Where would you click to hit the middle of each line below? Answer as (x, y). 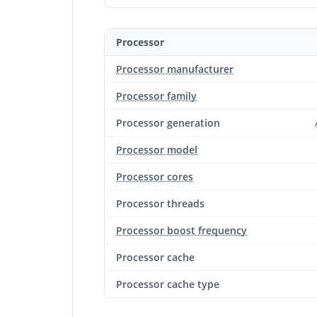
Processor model (157, 150)
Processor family (156, 96)
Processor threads (160, 203)
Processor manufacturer (175, 69)
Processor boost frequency (181, 230)
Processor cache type (168, 284)
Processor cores (155, 177)
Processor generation (168, 123)
